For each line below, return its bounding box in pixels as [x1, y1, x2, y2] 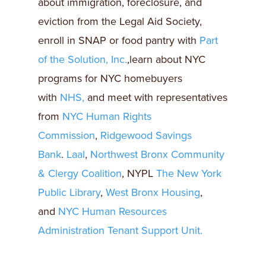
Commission [38, 129, 95, 142]
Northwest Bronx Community [90, 148, 224, 161]
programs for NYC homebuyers [38, 72, 182, 85]
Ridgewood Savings [100, 129, 192, 142]
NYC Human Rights [62, 110, 151, 123]
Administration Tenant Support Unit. [38, 224, 202, 237]
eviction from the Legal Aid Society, [38, 15, 202, 28]
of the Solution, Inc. [38, 53, 127, 66]
